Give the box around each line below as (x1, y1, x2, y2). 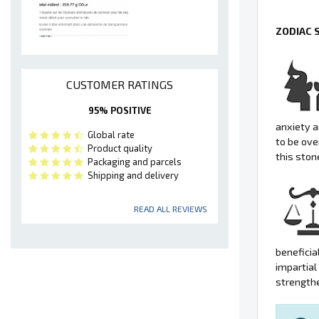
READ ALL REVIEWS (134, 204, 207, 214)
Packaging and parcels (83, 156, 182, 168)
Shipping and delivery (83, 169, 179, 182)
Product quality (83, 142, 152, 155)
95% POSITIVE (88, 105, 152, 117)
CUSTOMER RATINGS (66, 78, 173, 92)
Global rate (83, 129, 135, 141)
